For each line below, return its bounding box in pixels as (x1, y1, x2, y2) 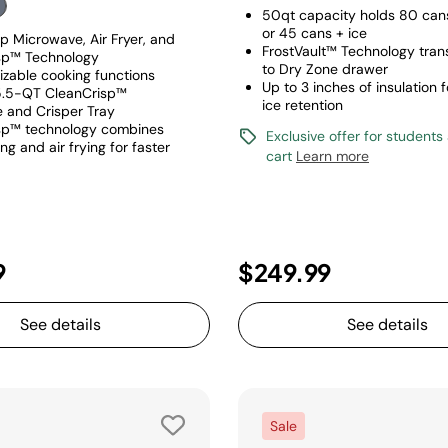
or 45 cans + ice (262, 24, 367, 42)
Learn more (296, 147, 369, 165)
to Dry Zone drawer (262, 60, 388, 78)
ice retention (262, 96, 343, 114)
